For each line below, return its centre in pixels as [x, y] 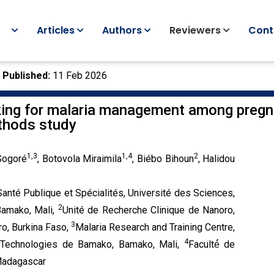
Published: [26, 76]
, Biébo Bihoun [163, 159]
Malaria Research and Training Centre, [155, 227]
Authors [122, 30]
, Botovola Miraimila [80, 159]
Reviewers [195, 30]
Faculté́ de [212, 244]
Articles [56, 30]
